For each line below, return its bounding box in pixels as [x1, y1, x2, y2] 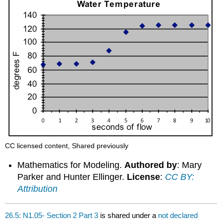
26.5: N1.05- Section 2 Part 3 [5, 211, 99, 220]
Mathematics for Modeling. [17, 160, 125, 170]
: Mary [177, 160, 202, 170]
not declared [158, 211, 198, 220]
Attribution [17, 183, 58, 194]
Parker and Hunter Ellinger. [17, 171, 127, 182]
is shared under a [98, 211, 159, 220]
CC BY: [165, 171, 195, 182]
